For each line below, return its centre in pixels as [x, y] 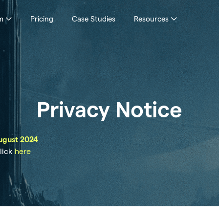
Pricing [42, 19]
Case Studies [93, 19]
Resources [151, 19]
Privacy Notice [109, 111]
